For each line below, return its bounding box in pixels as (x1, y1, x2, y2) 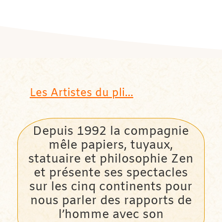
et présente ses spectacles (34, 165, 188, 181)
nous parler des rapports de (30, 193, 192, 209)
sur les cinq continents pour (29, 179, 193, 195)
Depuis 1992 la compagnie (33, 123, 189, 140)
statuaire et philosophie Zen (28, 151, 194, 167)
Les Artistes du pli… (29, 86, 133, 101)
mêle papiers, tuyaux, (49, 137, 173, 154)
